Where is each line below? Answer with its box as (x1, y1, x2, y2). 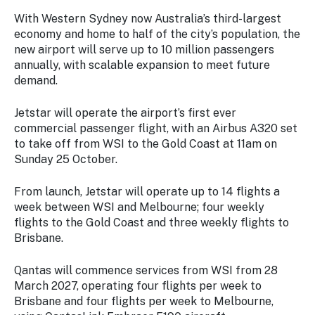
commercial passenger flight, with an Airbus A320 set (14, 122, 297, 135)
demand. (14, 74, 58, 87)
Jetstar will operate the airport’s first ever (14, 106, 236, 120)
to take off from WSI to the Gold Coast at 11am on (14, 137, 277, 150)
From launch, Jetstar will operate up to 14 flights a (14, 185, 280, 198)
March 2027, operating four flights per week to (14, 279, 262, 292)
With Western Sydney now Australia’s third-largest (14, 12, 281, 25)
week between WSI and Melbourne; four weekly (14, 200, 264, 214)
